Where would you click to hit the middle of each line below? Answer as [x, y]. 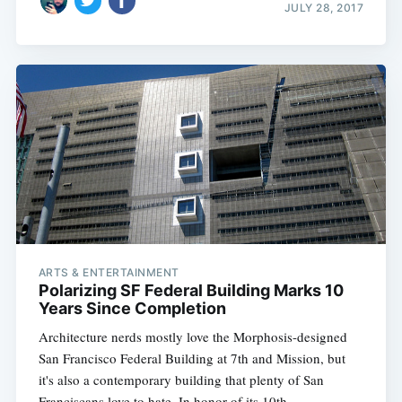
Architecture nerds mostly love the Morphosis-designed [192, 336]
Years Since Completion [132, 308]
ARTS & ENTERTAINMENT [109, 272]
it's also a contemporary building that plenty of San [181, 379]
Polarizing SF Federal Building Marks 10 [191, 290]
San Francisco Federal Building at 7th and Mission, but [192, 358]
